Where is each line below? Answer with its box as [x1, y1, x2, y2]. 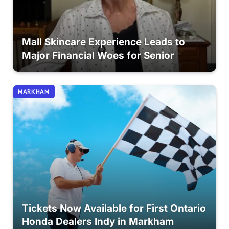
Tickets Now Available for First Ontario [21, 202, 206, 214]
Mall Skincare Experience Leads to [21, 36, 185, 49]
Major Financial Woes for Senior [21, 50, 174, 62]
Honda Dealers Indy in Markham [21, 215, 174, 227]
